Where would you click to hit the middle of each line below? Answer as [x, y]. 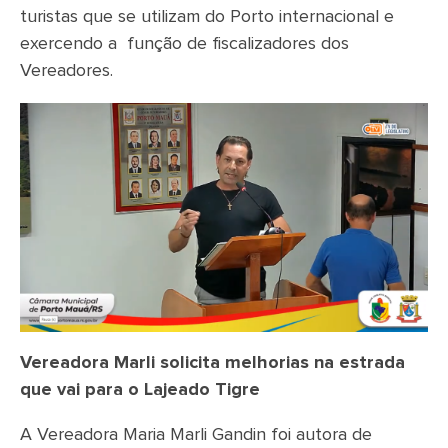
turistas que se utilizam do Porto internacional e [207, 16]
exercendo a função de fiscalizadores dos [184, 43]
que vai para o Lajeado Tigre [140, 389]
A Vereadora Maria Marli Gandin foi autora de [196, 434]
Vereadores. [66, 70]
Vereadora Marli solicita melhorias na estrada [212, 362]
